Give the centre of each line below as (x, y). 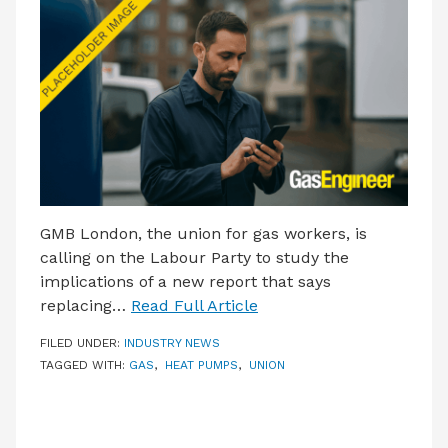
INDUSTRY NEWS (172, 343)
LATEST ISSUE (82, 10)
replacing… (85, 305)
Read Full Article (194, 305)
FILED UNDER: (82, 343)
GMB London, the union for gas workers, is (203, 233)
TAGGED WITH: (84, 365)
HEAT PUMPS (201, 365)
